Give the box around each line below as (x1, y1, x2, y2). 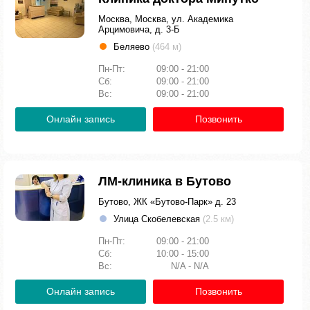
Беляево (113, 42, 152, 52)
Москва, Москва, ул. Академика (98, 14, 233, 24)
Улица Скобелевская (113, 214, 203, 224)
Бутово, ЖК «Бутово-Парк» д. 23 (98, 197, 236, 207)
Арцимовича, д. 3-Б (98, 24, 180, 35)
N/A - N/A (171, 261, 209, 271)
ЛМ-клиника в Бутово (98, 174, 231, 188)
